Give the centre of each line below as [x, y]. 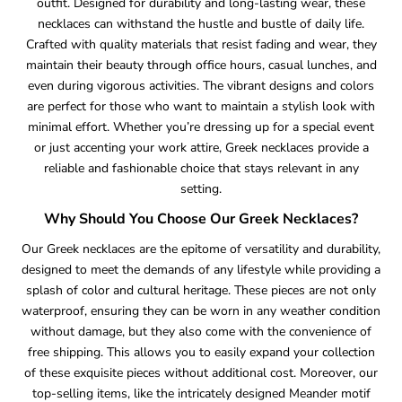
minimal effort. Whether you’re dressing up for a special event [201, 127]
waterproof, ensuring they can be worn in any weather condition [201, 310]
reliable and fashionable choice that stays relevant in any [201, 168]
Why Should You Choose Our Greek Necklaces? [201, 218]
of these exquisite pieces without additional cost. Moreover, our [201, 372]
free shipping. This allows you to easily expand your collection [201, 352]
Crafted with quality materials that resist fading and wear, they [201, 44]
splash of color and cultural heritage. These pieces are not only [201, 290]
